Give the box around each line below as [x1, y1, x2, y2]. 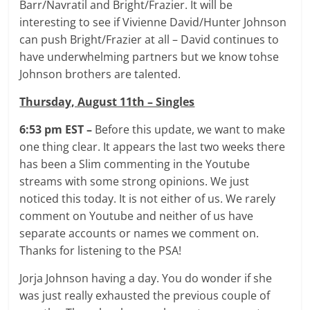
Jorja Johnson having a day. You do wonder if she [19, 270, 273, 286]
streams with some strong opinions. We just [19, 173, 250, 189]
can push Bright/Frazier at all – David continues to [19, 31, 280, 47]
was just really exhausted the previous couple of [19, 287, 271, 303]
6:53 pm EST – [19, 121, 95, 137]
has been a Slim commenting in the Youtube [19, 156, 250, 172]
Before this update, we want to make [95, 121, 286, 137]
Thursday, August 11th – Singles [19, 93, 195, 109]
